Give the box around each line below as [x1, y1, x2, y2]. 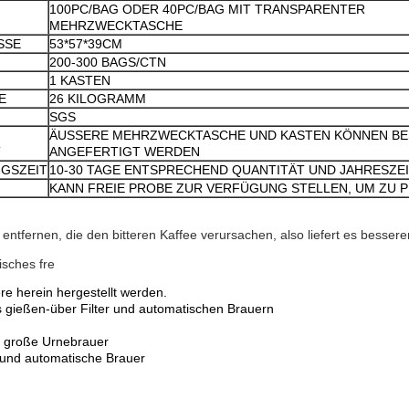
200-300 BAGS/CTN [49, 55, 166, 69]
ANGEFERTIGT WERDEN [49, 144, 200, 159]
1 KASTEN [49, 73, 110, 88]
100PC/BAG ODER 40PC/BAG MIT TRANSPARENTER [49, 2, 365, 16]
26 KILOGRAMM [49, 91, 146, 106]
